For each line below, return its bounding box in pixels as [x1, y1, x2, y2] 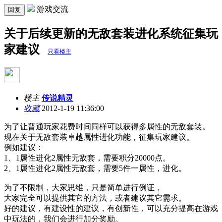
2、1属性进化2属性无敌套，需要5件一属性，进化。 [4, 164, 186, 172]
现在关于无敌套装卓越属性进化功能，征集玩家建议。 [4, 132, 194, 141]
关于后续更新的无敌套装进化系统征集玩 [4, 27, 218, 40]
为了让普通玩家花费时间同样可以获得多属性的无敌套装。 [4, 122, 210, 131]
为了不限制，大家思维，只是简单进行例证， [4, 183, 163, 192]
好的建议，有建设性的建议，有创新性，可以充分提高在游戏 [4, 204, 218, 213]
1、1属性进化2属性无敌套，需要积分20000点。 [4, 153, 170, 162]
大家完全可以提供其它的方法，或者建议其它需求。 [4, 193, 186, 202]
